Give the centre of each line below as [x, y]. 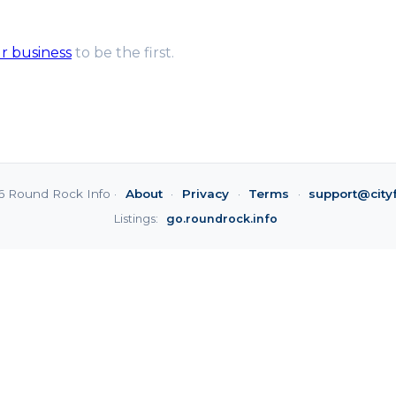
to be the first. [123, 53]
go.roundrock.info [221, 219]
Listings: [137, 219]
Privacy [205, 194]
